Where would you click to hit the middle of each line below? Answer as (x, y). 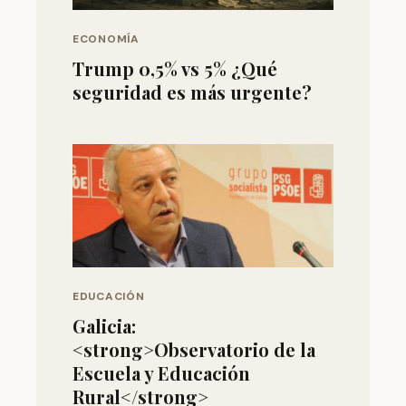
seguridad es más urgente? (192, 92)
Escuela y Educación (161, 372)
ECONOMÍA (106, 39)
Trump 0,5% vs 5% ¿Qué (175, 68)
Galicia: (104, 325)
